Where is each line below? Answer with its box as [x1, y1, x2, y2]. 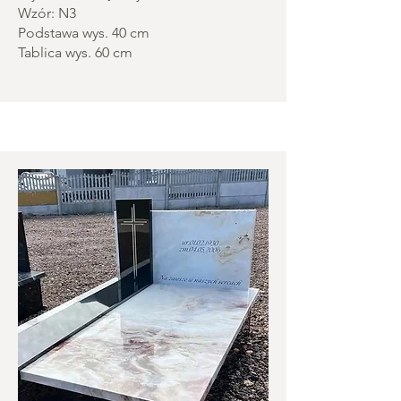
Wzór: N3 [18, 4, 76, 21]
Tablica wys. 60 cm [18, 44, 132, 61]
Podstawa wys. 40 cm [18, 24, 149, 41]
